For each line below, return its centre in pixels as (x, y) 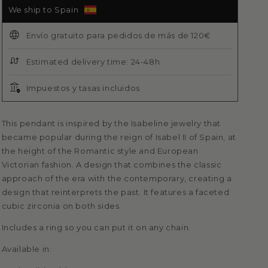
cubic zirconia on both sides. (61, 206)
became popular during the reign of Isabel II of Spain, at (119, 137)
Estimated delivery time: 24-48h (93, 62)
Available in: (27, 249)
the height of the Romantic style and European (100, 151)
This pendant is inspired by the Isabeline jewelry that (111, 124)
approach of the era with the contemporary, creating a (117, 179)
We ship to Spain (43, 10)
